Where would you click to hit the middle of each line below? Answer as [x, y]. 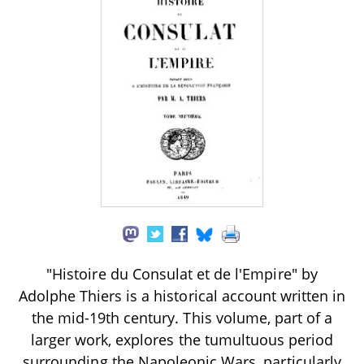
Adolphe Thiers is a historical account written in [182, 295]
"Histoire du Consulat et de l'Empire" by [182, 273]
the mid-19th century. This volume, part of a [182, 317]
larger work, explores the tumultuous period [182, 339]
